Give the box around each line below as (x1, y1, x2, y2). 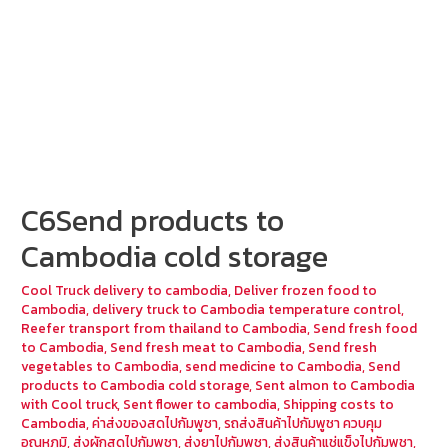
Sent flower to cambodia (123, 394, 278, 415)
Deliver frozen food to (234, 280, 378, 301)
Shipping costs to (283, 394, 395, 415)
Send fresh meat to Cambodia (110, 337, 303, 358)
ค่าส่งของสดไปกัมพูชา (92, 413, 219, 434)
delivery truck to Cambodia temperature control (92, 299, 402, 320)
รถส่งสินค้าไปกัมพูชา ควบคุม (224, 413, 383, 434)
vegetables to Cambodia (21, 356, 180, 377)
